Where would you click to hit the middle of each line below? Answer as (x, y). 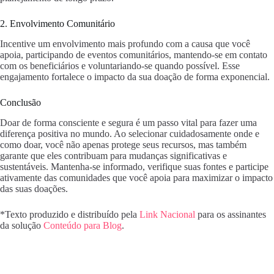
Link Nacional (167, 214)
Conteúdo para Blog (83, 225)
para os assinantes (231, 214)
